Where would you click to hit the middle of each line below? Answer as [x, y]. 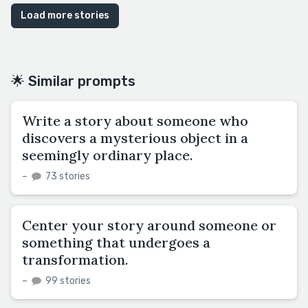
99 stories [67, 280]
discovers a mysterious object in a [135, 137]
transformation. [75, 259]
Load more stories [65, 15]
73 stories [67, 176]
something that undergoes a [116, 242]
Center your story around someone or [149, 225]
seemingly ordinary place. [108, 155]
